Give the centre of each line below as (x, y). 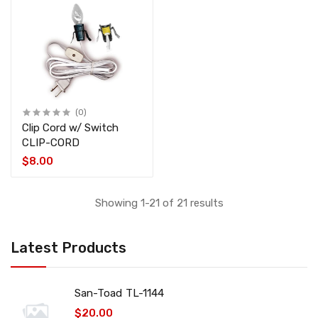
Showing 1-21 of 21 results (159, 203)
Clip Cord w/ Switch (70, 128)
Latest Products (68, 248)
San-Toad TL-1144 (145, 294)
